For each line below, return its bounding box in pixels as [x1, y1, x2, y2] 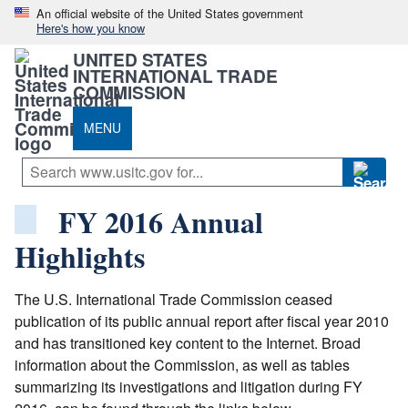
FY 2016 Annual [58, 199, 263, 243]
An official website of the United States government [36, 5, 303, 22]
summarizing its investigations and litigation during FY [15, 375, 362, 397]
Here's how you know [36, 19, 145, 36]
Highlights [15, 234, 145, 278]
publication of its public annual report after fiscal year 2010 [15, 310, 389, 331]
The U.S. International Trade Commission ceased [15, 288, 332, 310]
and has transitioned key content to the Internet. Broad [15, 331, 361, 353]
